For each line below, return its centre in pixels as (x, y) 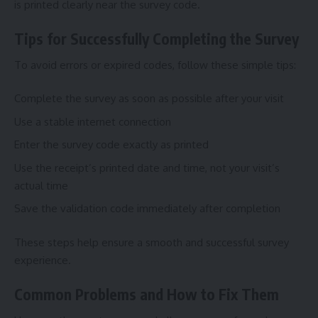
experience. (43, 260)
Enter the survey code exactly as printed (111, 145)
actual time (41, 185)
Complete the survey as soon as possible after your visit (149, 99)
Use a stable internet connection (93, 121)
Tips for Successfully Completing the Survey (157, 39)
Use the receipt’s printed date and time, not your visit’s (147, 168)
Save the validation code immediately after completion (147, 209)
